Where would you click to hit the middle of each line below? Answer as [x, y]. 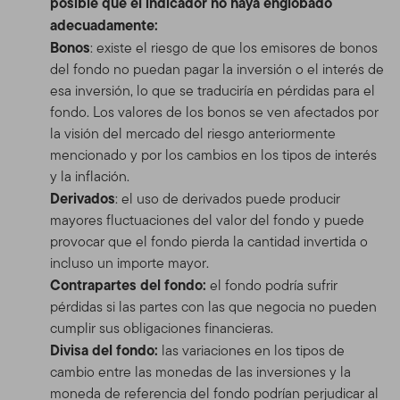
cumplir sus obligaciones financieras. [162, 328]
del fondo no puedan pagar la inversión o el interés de [217, 69]
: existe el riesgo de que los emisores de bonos [234, 47]
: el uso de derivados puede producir [228, 198]
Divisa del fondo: [106, 350]
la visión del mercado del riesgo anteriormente [193, 133]
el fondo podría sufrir [272, 285]
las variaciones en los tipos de [253, 350]
